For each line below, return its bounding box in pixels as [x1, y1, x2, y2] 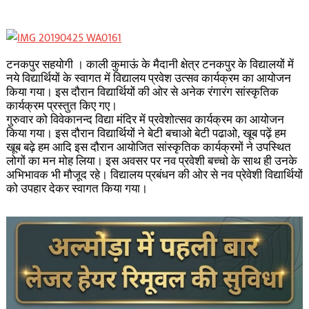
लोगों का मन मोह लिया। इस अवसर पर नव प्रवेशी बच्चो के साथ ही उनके [6, 154, 297, 168]
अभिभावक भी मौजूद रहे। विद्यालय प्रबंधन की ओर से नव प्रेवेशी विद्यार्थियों [6, 168, 303, 181]
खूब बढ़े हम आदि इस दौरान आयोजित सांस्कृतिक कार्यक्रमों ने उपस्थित [6, 141, 291, 154]
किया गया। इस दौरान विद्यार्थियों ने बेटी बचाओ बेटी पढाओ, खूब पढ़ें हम [6, 127, 286, 140]
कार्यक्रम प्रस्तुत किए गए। [6, 99, 117, 112]
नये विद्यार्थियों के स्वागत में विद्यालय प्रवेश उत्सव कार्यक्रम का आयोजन [6, 72, 291, 85]
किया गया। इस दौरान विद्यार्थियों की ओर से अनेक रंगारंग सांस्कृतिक [6, 86, 279, 99]
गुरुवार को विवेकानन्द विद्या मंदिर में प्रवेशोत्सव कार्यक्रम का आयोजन [6, 113, 284, 126]
